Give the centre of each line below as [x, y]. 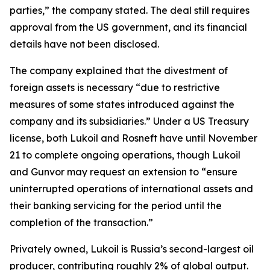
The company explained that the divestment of [119, 71]
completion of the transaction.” [81, 222]
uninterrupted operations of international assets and [131, 189]
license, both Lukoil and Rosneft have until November [133, 138]
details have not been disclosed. [84, 44]
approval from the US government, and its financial [128, 27]
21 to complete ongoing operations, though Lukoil [125, 155]
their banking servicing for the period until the [116, 206]
